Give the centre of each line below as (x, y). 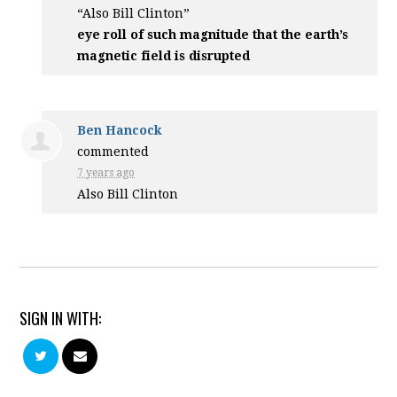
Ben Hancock (120, 130)
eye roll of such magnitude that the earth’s (213, 35)
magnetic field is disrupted (164, 56)
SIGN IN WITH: (61, 318)
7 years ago (106, 173)
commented (113, 152)
